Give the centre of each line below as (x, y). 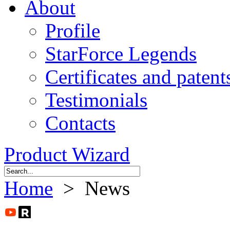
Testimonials (96, 100)
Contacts (80, 123)
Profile (73, 31)
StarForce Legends (121, 54)
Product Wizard (67, 154)
